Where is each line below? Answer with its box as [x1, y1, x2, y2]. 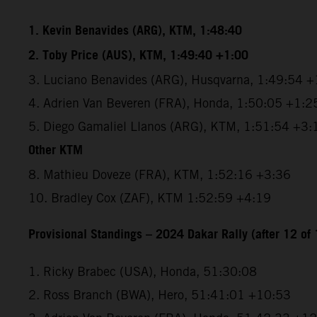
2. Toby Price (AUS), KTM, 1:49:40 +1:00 [28, 43, 248, 68]
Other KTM [28, 138, 83, 163]
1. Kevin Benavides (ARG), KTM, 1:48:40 [28, 18, 242, 43]
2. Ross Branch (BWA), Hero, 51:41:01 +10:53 [28, 287, 291, 302]
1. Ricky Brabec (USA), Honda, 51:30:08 [28, 263, 257, 279]
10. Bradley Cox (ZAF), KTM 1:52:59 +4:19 [28, 190, 271, 205]
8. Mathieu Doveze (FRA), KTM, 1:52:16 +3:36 [28, 166, 291, 182]
